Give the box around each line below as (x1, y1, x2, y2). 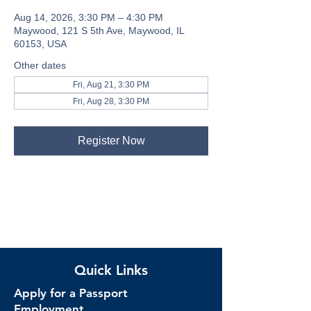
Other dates (14, 60, 66, 71)
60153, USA (14, 38, 67, 49)
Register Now (77, 135, 145, 146)
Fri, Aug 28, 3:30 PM (73, 96, 149, 106)
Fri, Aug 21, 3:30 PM (73, 80, 149, 90)
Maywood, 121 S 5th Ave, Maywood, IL (14, 25, 184, 36)
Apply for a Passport (14, 286, 128, 300)
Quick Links (74, 262, 148, 278)
